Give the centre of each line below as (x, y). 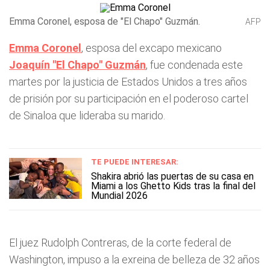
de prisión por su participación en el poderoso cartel (129, 99)
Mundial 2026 (119, 196)
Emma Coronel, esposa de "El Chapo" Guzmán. (105, 21)
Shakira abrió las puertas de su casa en (172, 176)
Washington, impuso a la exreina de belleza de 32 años (134, 259)
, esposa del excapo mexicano (152, 48)
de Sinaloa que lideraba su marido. (87, 115)
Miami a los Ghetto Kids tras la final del (173, 186)
